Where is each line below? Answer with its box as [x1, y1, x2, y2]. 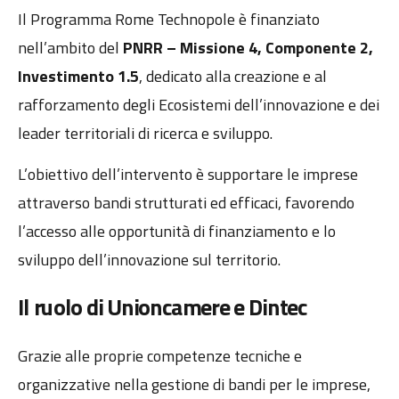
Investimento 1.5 [18, 63, 139, 88]
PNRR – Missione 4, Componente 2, [123, 35, 373, 60]
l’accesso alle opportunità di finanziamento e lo [18, 219, 336, 244]
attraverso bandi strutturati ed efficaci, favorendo [18, 191, 354, 216]
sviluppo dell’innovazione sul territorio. [18, 248, 281, 273]
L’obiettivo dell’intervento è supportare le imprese [18, 162, 358, 187]
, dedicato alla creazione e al [139, 63, 327, 88]
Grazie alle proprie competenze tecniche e [18, 344, 302, 369]
